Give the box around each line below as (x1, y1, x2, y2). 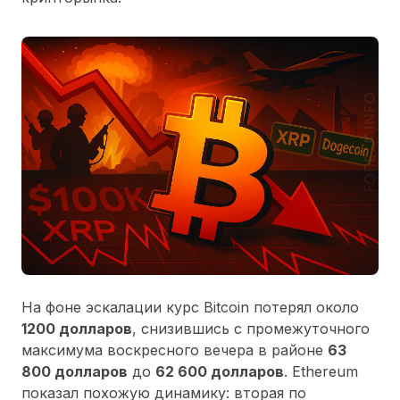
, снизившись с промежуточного (132, 319, 370, 337)
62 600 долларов (155, 362, 284, 380)
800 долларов (21, 362, 128, 380)
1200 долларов (21, 319, 132, 337)
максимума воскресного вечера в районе (21, 340, 328, 359)
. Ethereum (284, 362, 358, 380)
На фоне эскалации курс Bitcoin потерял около (21, 297, 359, 316)
